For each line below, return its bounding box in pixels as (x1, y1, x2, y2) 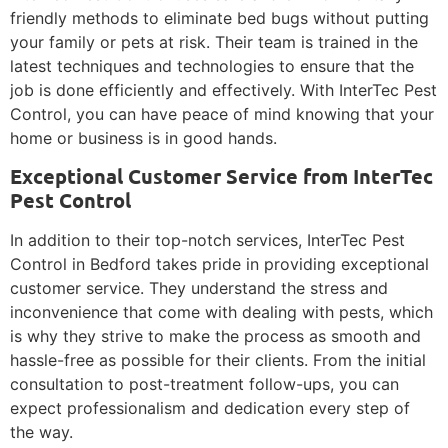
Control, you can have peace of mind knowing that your (10, 104, 434, 125)
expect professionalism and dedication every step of (10, 398, 410, 419)
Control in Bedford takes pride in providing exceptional (10, 254, 429, 275)
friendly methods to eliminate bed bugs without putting (10, 8, 429, 29)
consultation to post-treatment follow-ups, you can (10, 374, 399, 395)
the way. (10, 422, 73, 443)
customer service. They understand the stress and (10, 278, 388, 299)
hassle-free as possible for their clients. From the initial (10, 350, 426, 371)
